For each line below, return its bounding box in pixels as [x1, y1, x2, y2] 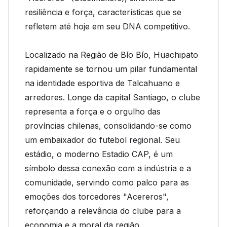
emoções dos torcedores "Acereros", [25, 192, 169, 202]
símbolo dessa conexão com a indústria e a [25, 163, 191, 173]
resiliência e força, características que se [25, 7, 181, 17]
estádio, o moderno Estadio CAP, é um [25, 149, 173, 159]
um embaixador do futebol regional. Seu [25, 135, 180, 145]
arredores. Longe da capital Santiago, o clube [25, 92, 200, 102]
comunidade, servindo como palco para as [25, 177, 189, 187]
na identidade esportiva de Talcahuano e [25, 78, 180, 88]
